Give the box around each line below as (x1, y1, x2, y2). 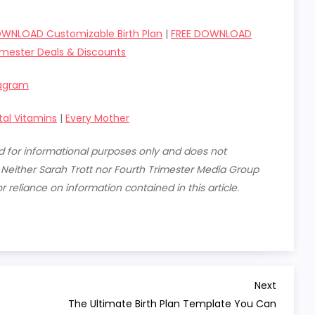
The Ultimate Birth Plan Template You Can (68, 297, 276, 311)
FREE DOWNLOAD (171, 27, 252, 41)
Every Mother (65, 111, 129, 125)
